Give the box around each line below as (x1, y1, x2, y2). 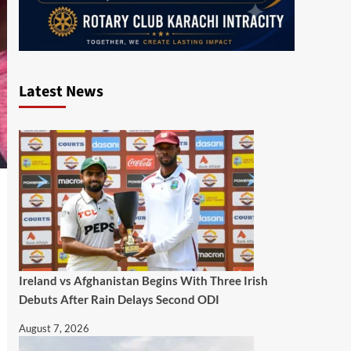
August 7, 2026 (18, 321, 89, 335)
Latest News (18, 80, 103, 103)
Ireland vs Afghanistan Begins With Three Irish (18, 273, 268, 288)
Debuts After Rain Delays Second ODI (18, 291, 219, 306)
